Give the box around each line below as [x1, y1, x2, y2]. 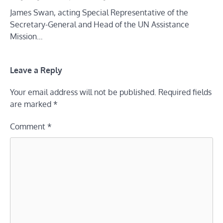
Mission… [10, 31, 43, 41]
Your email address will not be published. [10, 87, 156, 97]
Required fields [158, 87, 212, 97]
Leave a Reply [10, 64, 62, 75]
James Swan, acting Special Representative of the [10, 7, 188, 17]
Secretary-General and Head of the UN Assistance [10, 19, 189, 29]
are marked [10, 99, 53, 109]
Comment [10, 121, 47, 131]
